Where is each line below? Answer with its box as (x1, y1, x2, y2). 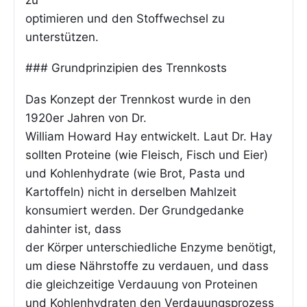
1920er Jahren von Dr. (25, 110, 147, 125)
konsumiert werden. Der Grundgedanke (25, 203, 244, 217)
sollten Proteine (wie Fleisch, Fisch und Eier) (25, 147, 268, 162)
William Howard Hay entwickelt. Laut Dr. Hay (25, 129, 272, 143)
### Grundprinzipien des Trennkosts (25, 61, 227, 75)
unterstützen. (25, 29, 99, 44)
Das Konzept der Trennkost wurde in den (25, 92, 251, 106)
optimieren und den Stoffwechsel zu (25, 11, 225, 25)
